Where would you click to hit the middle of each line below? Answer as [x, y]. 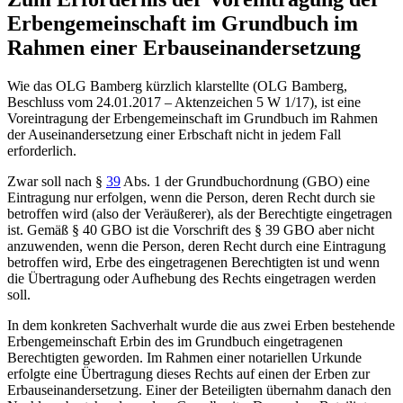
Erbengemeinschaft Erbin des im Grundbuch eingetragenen [175, 341]
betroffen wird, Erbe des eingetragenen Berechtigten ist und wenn [193, 262]
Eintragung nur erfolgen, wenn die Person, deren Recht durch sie [191, 197]
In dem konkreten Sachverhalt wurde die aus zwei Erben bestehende [201, 325]
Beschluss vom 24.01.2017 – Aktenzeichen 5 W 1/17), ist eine [184, 102]
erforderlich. [42, 150]
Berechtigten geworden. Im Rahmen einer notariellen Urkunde [184, 357]
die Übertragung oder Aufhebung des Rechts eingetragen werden [192, 278]
